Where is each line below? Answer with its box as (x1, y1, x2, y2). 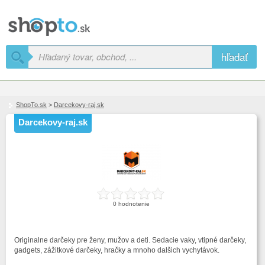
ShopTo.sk (16, 101, 47, 108)
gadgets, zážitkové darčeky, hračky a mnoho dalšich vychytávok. (14, 246, 219, 254)
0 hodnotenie (112, 201, 150, 207)
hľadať (221, 49, 248, 64)
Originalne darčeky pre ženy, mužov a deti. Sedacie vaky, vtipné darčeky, (14, 236, 246, 244)
